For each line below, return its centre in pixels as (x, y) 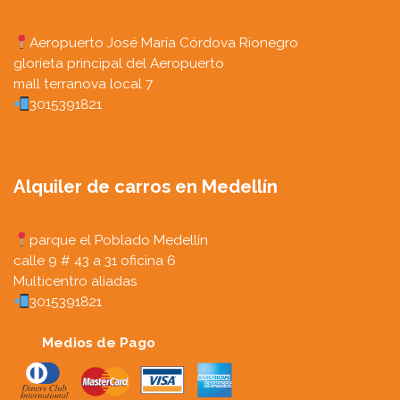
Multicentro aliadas (75, 280)
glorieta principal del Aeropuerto (119, 62)
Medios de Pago (84, 342)
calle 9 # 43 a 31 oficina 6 (95, 260)
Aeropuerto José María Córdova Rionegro (163, 42)
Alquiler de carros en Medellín (146, 186)
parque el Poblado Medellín (118, 239)
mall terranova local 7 (83, 83)
